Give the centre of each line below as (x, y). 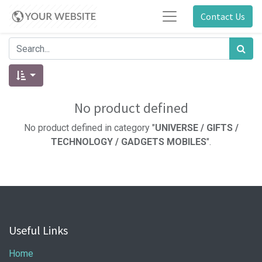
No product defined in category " (89, 128)
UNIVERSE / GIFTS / (196, 128)
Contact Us (223, 16)
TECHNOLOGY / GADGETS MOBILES (129, 142)
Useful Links (38, 230)
